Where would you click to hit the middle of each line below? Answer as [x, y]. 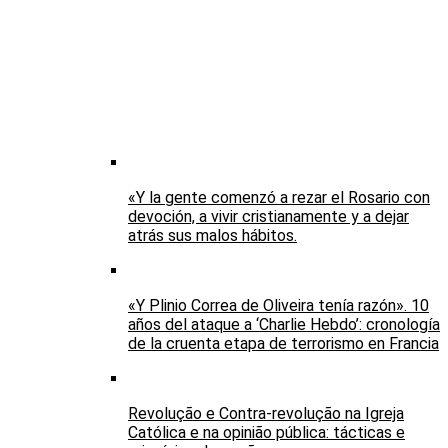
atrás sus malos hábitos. [212, 236]
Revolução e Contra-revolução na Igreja [266, 414]
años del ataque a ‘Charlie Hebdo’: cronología [284, 325]
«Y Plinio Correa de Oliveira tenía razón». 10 [278, 306]
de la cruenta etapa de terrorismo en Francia [283, 344]
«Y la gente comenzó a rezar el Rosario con [279, 198]
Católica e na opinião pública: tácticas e [266, 433]
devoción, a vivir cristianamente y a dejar [268, 217]
